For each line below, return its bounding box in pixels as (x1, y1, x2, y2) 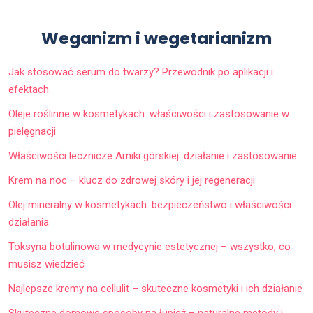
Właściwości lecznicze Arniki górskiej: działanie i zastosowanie (8, 150, 297, 162)
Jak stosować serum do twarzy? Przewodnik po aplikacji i (8, 66, 273, 78)
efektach (8, 83, 49, 96)
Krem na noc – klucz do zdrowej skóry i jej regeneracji (8, 174, 255, 187)
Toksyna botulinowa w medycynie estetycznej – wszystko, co (8, 240, 291, 253)
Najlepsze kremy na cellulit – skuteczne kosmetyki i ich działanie (8, 282, 303, 295)
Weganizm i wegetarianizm (41, 27, 272, 50)
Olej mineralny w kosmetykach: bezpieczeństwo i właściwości (8, 198, 291, 211)
